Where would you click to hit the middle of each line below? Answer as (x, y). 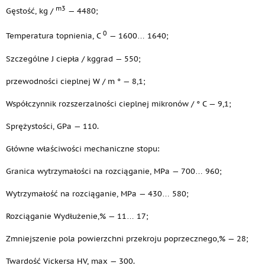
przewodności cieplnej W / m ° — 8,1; (76, 81)
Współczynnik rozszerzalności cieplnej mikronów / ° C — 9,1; (119, 104)
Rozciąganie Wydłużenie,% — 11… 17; (77, 216)
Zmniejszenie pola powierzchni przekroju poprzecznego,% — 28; (127, 238)
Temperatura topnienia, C (54, 36)
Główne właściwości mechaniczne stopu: (83, 148)
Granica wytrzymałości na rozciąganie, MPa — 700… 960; (114, 171)
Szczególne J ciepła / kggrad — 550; (73, 59)
